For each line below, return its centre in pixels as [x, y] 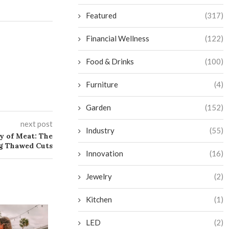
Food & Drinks [110, 61]
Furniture [102, 84]
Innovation [105, 153]
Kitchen [99, 199]
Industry [100, 130]
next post [37, 124]
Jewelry [99, 176]
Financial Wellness [118, 38]
